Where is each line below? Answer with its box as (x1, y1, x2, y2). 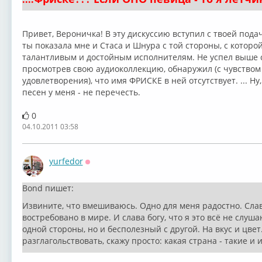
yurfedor (49, 156, 83, 167)
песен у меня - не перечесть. (22, 87, 140, 98)
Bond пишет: (22, 182, 74, 194)
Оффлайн (85, 164, 123, 175)
